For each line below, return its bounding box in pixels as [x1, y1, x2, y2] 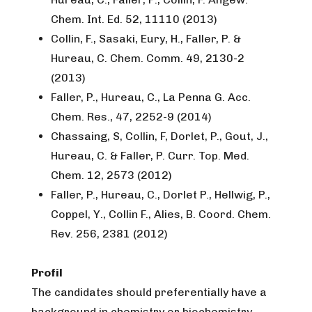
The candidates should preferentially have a [31, 286, 267, 299]
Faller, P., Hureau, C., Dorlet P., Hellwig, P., [51, 188, 270, 201]
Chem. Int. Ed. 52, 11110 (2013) [51, 13, 217, 26]
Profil [31, 266, 63, 279]
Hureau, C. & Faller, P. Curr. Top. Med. [51, 149, 249, 162]
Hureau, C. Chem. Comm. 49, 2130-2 [51, 52, 244, 65]
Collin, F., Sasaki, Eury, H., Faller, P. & [51, 32, 241, 45]
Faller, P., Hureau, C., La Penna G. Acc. [51, 91, 251, 104]
